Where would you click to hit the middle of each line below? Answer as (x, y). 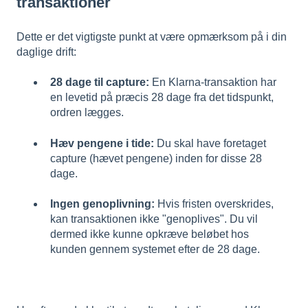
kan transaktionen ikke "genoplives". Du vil (154, 219)
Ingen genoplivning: (102, 203)
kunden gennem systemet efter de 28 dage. (155, 249)
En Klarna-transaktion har (213, 82)
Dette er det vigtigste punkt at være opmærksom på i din (152, 36)
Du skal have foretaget (210, 143)
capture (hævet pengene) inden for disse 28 (156, 158)
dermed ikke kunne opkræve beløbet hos (150, 234)
